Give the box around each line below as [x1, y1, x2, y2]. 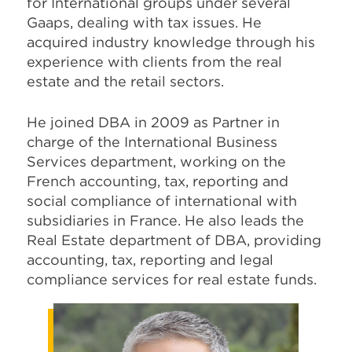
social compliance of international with [27, 192, 297, 209]
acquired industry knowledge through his [27, 33, 315, 50]
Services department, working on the [27, 152, 286, 170]
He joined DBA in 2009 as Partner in [27, 113, 280, 130]
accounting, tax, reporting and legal [27, 251, 273, 268]
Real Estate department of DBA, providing [27, 231, 321, 248]
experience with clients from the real [27, 53, 282, 70]
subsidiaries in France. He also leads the [27, 211, 304, 229]
